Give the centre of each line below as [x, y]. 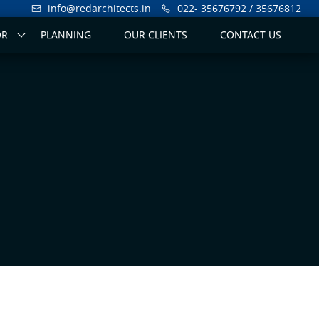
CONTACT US [251, 35]
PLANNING [66, 35]
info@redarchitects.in [99, 8]
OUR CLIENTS [156, 35]
